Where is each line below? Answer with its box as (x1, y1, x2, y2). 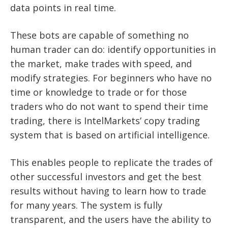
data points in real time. (10, 1, 116, 14)
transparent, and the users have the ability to (10, 213, 211, 225)
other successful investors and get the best (10, 170, 202, 183)
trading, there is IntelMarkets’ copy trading (10, 114, 200, 127)
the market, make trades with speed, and (10, 57, 192, 70)
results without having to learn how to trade (10, 184, 206, 197)
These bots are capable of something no (10, 28, 189, 41)
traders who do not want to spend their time (10, 100, 208, 112)
